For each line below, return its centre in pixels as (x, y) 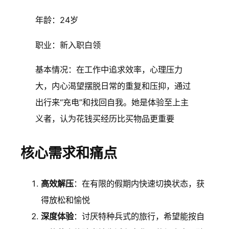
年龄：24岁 (57, 20)
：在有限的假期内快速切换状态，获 (139, 183)
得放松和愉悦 (65, 200)
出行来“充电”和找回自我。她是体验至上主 (112, 102)
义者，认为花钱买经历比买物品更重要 (105, 118)
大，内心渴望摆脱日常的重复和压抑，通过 (113, 86)
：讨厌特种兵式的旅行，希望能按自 (139, 216)
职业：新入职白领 (68, 45)
